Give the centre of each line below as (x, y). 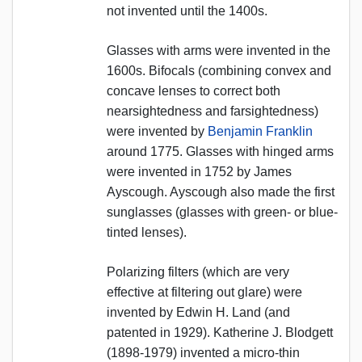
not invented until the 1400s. (187, 11)
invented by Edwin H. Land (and (198, 312)
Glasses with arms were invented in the (219, 50)
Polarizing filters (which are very (198, 271)
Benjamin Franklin (260, 131)
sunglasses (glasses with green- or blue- (222, 212)
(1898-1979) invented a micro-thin (203, 352)
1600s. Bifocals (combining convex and (219, 70)
